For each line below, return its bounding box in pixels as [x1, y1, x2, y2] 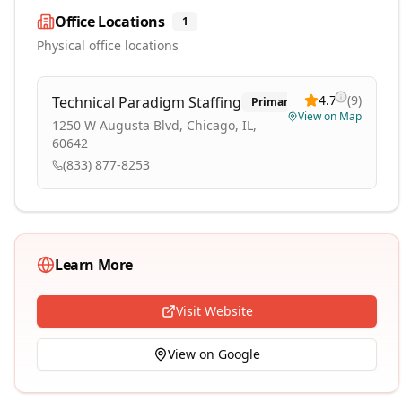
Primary [251, 94, 294, 109]
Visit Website [175, 302, 253, 319]
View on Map [298, 109, 362, 124]
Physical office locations [37, 37, 179, 54]
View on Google [168, 345, 260, 363]
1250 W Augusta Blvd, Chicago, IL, [52, 117, 257, 134]
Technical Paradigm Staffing [52, 92, 241, 112]
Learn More [55, 255, 133, 275]
